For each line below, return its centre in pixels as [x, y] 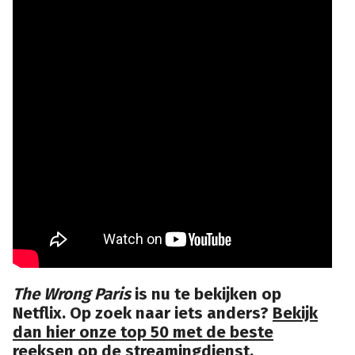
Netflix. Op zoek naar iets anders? [143, 313]
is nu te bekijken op [206, 294]
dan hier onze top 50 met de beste [143, 332]
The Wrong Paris [72, 294]
